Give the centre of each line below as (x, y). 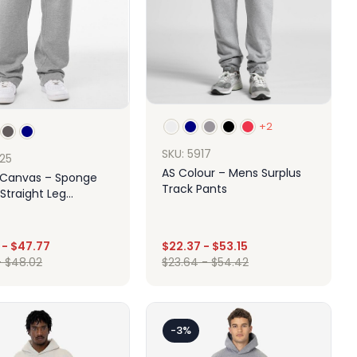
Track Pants (194, 189)
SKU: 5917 (186, 154)
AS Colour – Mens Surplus (231, 173)
